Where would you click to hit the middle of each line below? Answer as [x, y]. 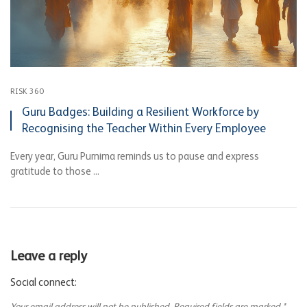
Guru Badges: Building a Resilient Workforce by [140, 113]
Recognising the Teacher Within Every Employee [144, 129]
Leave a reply [49, 257]
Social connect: [44, 283]
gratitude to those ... [55, 172]
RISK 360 [27, 92]
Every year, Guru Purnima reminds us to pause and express [135, 157]
